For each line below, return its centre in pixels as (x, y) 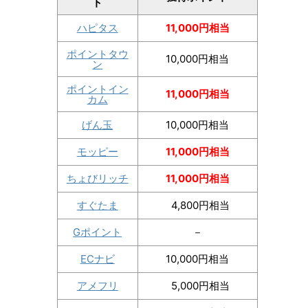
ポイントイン (97, 89)
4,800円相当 (197, 205)
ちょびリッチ (97, 178)
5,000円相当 (197, 285)
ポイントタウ (97, 54)
